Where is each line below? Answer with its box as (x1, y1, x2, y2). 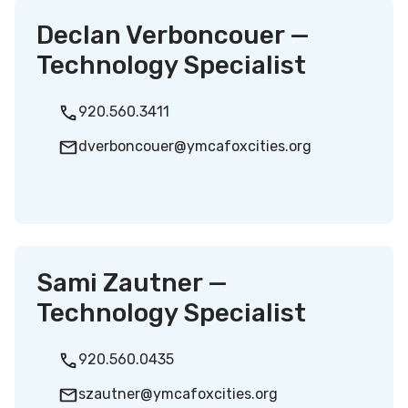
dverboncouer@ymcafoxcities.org (78, 138, 311, 155)
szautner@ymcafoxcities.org (78, 385, 278, 403)
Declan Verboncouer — (36, 20, 310, 50)
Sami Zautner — (36, 268, 228, 298)
